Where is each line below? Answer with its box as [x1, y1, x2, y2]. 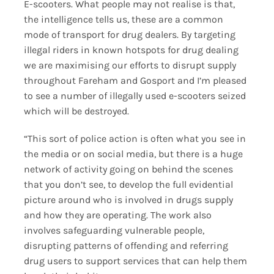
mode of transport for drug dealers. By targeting [23, 29, 235, 41]
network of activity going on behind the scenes [23, 163, 233, 176]
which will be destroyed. [23, 105, 129, 117]
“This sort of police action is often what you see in [23, 133, 246, 145]
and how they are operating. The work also [23, 209, 212, 221]
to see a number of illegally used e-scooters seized [23, 90, 246, 102]
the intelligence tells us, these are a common [23, 13, 223, 26]
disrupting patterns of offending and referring [23, 240, 228, 252]
